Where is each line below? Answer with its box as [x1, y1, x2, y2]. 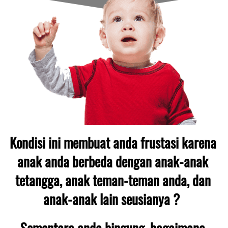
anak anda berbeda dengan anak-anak [17, 151, 208, 172]
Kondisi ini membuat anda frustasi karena [10, 132, 216, 153]
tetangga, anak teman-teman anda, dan [15, 169, 211, 190]
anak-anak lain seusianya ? [43, 188, 186, 209]
